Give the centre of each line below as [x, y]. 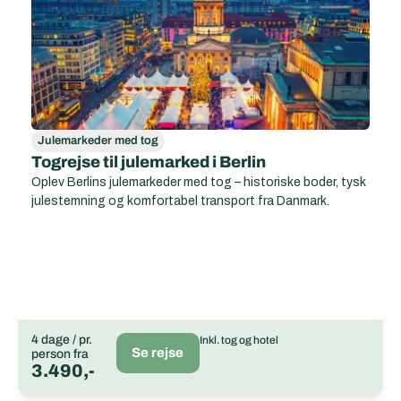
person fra [60, 354]
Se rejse [158, 353]
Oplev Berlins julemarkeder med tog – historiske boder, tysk [199, 182]
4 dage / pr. [62, 340]
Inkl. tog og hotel [239, 340]
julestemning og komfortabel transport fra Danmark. [180, 201]
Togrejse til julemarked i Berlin [149, 162]
